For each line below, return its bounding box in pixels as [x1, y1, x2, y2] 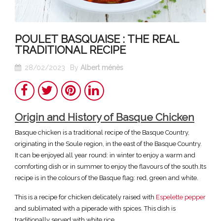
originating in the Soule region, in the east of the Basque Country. [15, 140, 202, 147]
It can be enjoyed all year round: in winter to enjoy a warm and [15, 151, 195, 159]
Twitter [39, 101, 58, 109]
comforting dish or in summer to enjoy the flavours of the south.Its [15, 162, 206, 170]
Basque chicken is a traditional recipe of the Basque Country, [15, 128, 189, 136]
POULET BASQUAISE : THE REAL [15, 32, 179, 45]
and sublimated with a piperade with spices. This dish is [15, 204, 176, 212]
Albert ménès [80, 63, 123, 72]
